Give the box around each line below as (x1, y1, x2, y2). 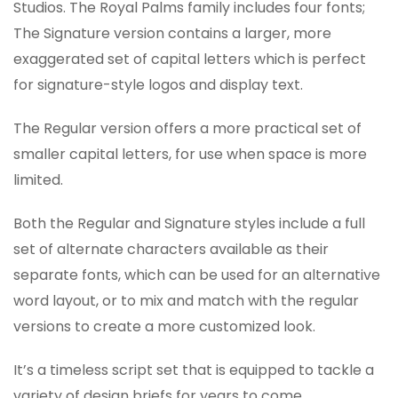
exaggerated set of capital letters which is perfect (13, 49, 366, 69)
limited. (13, 170, 63, 190)
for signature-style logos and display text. (13, 75, 303, 95)
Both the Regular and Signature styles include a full (13, 213, 365, 234)
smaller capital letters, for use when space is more (13, 144, 367, 164)
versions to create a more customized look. (13, 316, 315, 337)
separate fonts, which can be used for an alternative (13, 265, 380, 285)
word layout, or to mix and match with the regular (13, 291, 359, 311)
